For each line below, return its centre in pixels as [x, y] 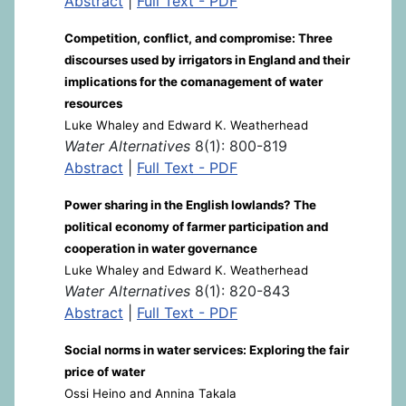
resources [93, 103]
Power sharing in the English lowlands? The [190, 205]
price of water [105, 372]
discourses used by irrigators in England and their [207, 60]
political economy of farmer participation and [196, 227]
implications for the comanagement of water [193, 82]
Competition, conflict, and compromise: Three [198, 38]
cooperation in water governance [161, 248]
